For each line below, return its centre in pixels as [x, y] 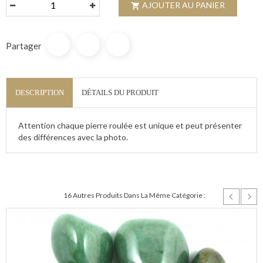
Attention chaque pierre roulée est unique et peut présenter [130, 126]
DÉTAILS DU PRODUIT [120, 93]
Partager [24, 46]
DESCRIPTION [40, 93]
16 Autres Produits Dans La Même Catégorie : [134, 195]
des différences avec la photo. [73, 137]
